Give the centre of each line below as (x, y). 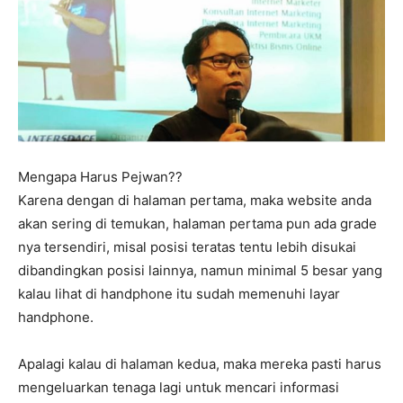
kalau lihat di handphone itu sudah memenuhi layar (179, 294)
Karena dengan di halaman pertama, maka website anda (195, 201)
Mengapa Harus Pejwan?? (100, 177)
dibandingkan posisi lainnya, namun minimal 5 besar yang (200, 271)
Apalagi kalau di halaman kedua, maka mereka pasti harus (200, 364)
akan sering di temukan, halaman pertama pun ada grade (197, 224)
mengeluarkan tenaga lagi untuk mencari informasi (179, 388)
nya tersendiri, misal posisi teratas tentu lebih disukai (187, 247)
